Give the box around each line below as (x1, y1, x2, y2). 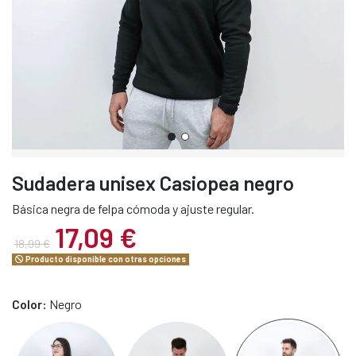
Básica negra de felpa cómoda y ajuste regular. (12, 201, 254, 217)
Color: (12, 296, 49, 311)
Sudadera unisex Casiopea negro (12, 171, 294, 195)
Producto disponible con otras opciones (24, 253, 187, 265)
